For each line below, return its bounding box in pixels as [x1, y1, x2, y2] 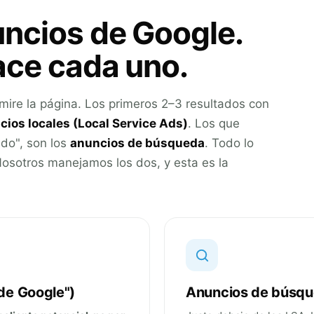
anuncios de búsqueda [70, 136, 205, 151]
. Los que [188, 116, 240, 131]
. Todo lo [205, 136, 254, 151]
